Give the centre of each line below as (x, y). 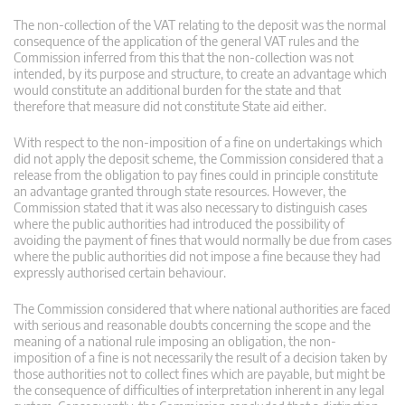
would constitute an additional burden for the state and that (177, 89)
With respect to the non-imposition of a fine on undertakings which (198, 142)
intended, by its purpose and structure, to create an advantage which (200, 73)
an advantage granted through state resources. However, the (180, 191)
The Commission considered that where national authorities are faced (202, 308)
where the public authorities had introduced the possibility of (179, 223)
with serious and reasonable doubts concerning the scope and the (192, 325)
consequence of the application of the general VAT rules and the (186, 41)
